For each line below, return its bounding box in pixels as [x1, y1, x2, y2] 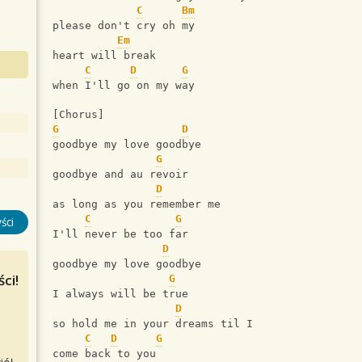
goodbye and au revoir [53, 168, 188, 181]
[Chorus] [53, 108, 104, 121]
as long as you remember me [53, 198, 221, 211]
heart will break [53, 49, 156, 62]
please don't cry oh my [53, 19, 195, 32]
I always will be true [53, 288, 188, 301]
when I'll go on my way [53, 79, 195, 92]
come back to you [53, 347, 156, 360]
